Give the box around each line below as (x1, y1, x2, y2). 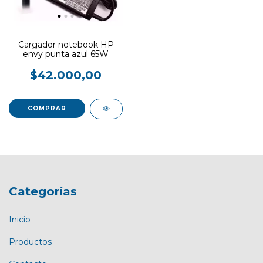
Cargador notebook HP (18, 39, 114, 50)
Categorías (9, 184, 77, 199)
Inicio (9, 214, 31, 225)
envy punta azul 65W (23, 49, 109, 60)
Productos (9, 236, 52, 247)
